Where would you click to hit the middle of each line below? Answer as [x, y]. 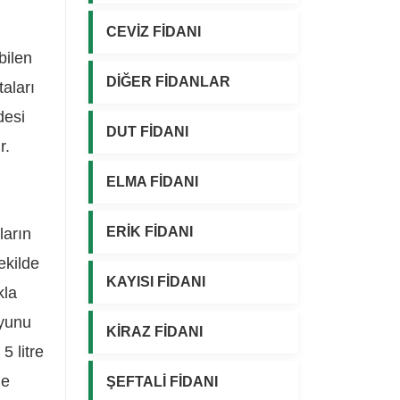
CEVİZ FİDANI [154, 31]
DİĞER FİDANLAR [168, 81]
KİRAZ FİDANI [154, 331]
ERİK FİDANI [150, 231]
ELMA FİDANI [152, 181]
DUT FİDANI [147, 131]
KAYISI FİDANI [156, 281]
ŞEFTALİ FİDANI [162, 381]
